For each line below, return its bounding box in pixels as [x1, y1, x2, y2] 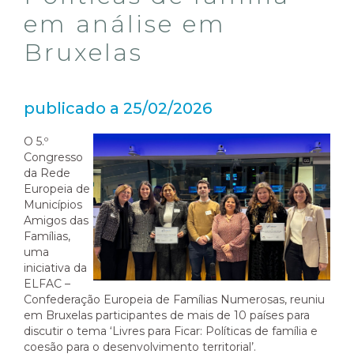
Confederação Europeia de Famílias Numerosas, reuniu [24, 292, 325, 307]
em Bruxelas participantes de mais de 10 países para [24, 308, 310, 323]
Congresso [24, 150, 83, 165]
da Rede [24, 166, 70, 181]
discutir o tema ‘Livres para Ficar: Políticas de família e [24, 324, 318, 339]
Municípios [24, 198, 82, 213]
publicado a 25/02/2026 [24, 99, 212, 119]
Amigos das [24, 213, 88, 228]
